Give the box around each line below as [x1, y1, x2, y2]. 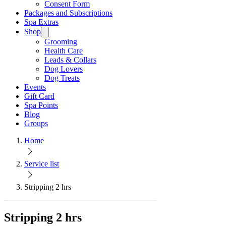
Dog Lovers [44, 64, 83, 73]
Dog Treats [44, 73, 80, 82]
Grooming [44, 37, 77, 46]
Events [24, 82, 46, 91]
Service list [24, 159, 59, 168]
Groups [24, 119, 48, 128]
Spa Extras [24, 17, 59, 26]
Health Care [44, 46, 83, 55]
